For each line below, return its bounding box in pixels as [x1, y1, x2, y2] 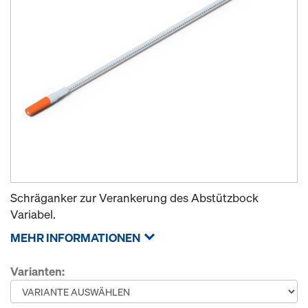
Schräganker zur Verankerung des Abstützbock [10, 190, 258, 206]
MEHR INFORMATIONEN [10, 230, 140, 245]
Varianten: [10, 263, 65, 279]
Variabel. [10, 206, 56, 222]
